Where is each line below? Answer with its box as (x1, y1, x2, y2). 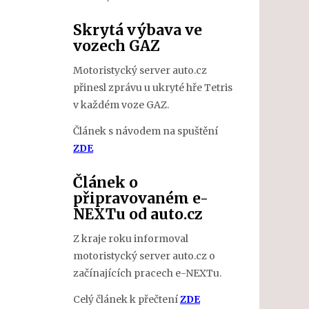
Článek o (73, 172, 138, 192)
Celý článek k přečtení (73, 292, 180, 306)
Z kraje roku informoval (73, 232, 188, 245)
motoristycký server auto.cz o (73, 250, 215, 262)
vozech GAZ (73, 36, 160, 55)
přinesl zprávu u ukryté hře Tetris (73, 81, 232, 94)
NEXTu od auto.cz (73, 204, 203, 223)
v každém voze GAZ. (73, 99, 169, 111)
